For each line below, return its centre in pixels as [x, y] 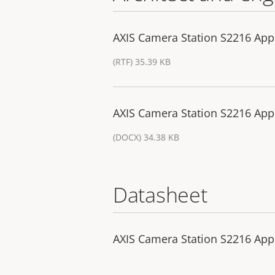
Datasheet [160, 195]
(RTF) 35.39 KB [142, 62]
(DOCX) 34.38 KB [146, 137]
